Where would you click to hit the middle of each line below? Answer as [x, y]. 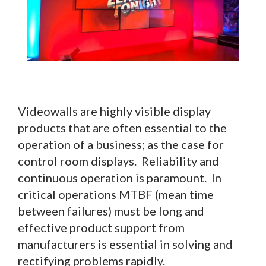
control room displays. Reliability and [118, 161]
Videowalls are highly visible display [114, 111]
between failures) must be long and [111, 210]
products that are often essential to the [122, 127]
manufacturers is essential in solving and [125, 244]
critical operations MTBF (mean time [116, 194]
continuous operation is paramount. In [120, 177]
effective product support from [101, 227]
